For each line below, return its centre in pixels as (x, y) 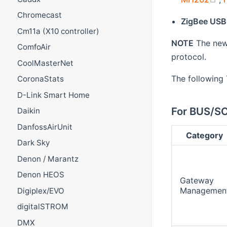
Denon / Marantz (48, 159)
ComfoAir (34, 47)
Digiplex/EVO (41, 191)
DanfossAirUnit (45, 127)
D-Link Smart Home (53, 95)
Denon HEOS (41, 175)
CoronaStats (40, 79)
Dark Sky (33, 143)
